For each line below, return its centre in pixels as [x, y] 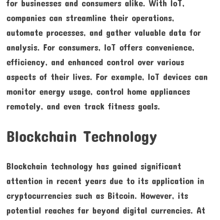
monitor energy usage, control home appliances [98, 92]
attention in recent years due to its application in [105, 181]
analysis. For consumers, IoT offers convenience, [100, 47]
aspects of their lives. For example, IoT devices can [107, 77]
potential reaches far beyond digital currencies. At [106, 210]
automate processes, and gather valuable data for [103, 33]
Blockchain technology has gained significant [94, 166]
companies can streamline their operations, [90, 18]
